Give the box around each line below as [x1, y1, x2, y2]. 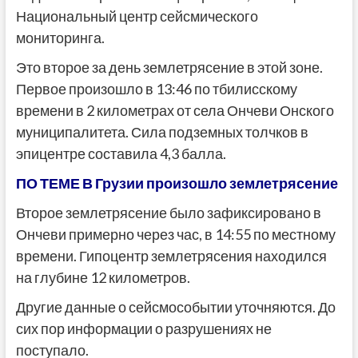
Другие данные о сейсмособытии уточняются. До [15, 298, 336, 316]
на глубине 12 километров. [15, 268, 190, 287]
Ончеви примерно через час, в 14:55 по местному [15, 225, 336, 244]
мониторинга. [15, 29, 105, 47]
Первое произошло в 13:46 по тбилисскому [15, 80, 297, 98]
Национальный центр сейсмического [15, 7, 258, 26]
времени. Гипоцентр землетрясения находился [15, 247, 327, 265]
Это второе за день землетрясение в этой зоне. [15, 58, 323, 77]
